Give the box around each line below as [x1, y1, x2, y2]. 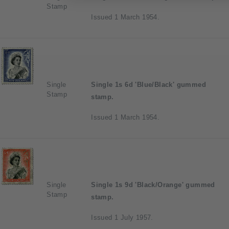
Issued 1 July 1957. [91, 213, 153, 221]
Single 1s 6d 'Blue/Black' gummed [91, 80, 206, 88]
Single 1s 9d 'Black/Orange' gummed [91, 180, 215, 189]
